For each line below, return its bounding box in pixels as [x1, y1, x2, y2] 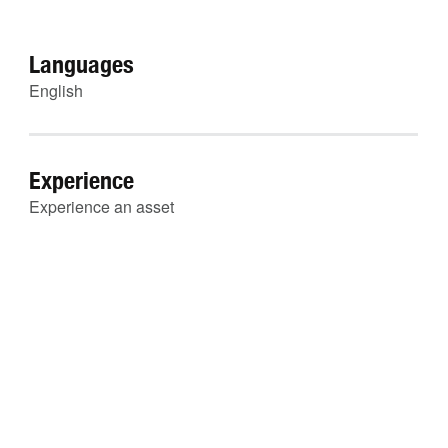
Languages [29, 50, 134, 78]
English [29, 79, 83, 102]
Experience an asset [29, 195, 174, 218]
